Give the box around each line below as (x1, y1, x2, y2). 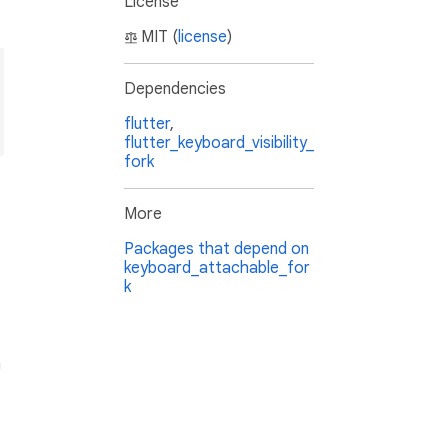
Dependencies (124, 79, 226, 100)
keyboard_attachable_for (124, 258, 310, 279)
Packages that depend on (124, 239, 309, 260)
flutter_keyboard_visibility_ (124, 133, 314, 154)
